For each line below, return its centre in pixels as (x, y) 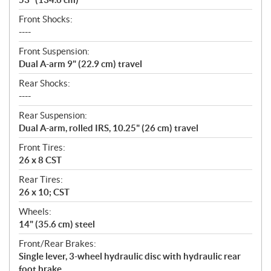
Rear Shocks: (44, 83)
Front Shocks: (46, 19)
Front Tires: (42, 148)
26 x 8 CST (40, 160)
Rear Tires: (41, 180)
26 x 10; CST (44, 192)
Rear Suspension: (53, 116)
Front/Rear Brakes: (57, 244)
